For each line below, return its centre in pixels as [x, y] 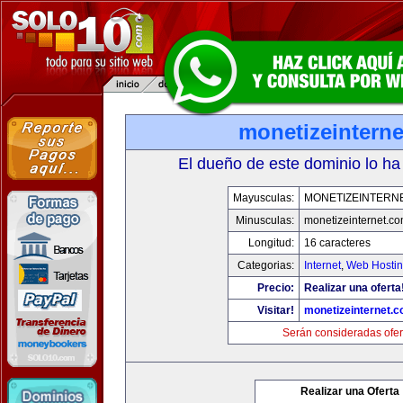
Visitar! [276, 310]
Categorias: [266, 265]
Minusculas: [265, 220]
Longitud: [271, 243]
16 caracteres [337, 243]
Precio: [276, 288]
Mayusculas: [264, 198]
